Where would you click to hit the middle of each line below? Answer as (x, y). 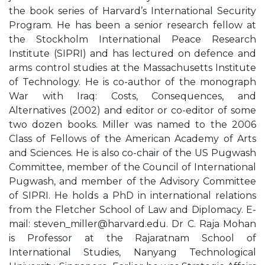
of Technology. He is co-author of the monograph (132, 82)
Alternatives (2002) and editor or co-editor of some (132, 110)
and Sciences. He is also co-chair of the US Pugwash (132, 153)
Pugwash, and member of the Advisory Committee (132, 181)
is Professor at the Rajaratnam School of (132, 238)
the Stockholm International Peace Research (132, 39)
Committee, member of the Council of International (132, 167)
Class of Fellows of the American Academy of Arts (132, 139)
